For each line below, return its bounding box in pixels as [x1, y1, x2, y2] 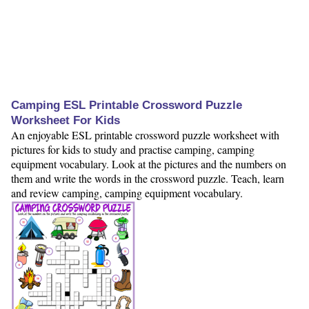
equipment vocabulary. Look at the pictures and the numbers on [11, 157, 286, 172]
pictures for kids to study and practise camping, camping [11, 142, 255, 157]
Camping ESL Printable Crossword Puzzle [11, 99, 242, 112]
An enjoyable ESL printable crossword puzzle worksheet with [11, 128, 279, 143]
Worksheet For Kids [11, 114, 120, 128]
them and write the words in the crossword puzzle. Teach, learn [11, 171, 284, 186]
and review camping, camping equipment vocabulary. [11, 186, 243, 201]
